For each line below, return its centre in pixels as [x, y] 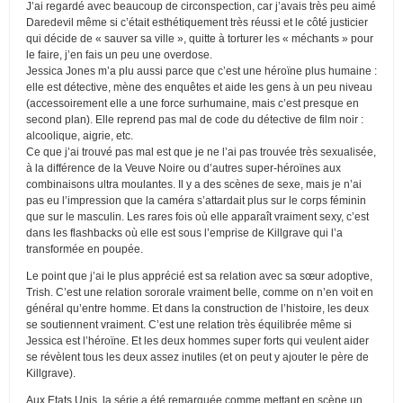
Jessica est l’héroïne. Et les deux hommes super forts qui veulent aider [197, 340]
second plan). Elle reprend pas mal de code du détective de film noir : [195, 119]
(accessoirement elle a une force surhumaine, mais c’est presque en [193, 103]
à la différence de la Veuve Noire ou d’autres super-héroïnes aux [184, 168]
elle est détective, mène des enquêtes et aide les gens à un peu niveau [199, 87]
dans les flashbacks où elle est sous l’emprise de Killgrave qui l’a [184, 233]
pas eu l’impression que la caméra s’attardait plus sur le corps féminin [196, 200]
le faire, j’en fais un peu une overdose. [119, 54]
